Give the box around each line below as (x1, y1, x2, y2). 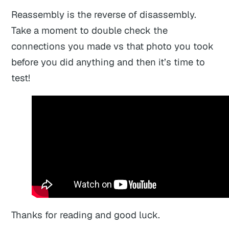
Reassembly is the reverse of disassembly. (11, 8, 197, 21)
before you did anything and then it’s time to (11, 56, 205, 68)
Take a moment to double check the (11, 24, 168, 37)
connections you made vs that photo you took (11, 40, 214, 53)
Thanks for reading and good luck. (11, 209, 161, 221)
